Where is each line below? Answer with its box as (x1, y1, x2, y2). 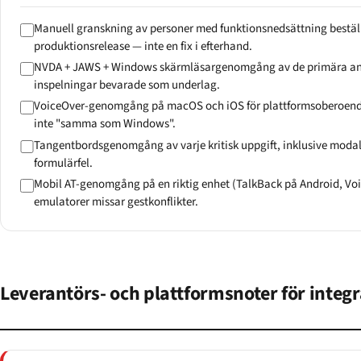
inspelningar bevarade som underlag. (33, 77, 220, 93)
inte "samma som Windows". (33, 115, 176, 133)
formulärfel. (33, 154, 93, 172)
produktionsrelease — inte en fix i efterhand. (33, 37, 252, 55)
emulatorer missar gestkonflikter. (33, 193, 198, 210)
